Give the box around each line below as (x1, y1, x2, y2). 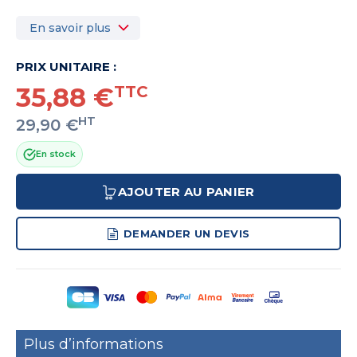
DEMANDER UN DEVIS (124, 227, 250, 241)
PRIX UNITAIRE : (16, 59, 116, 75)
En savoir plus (29, 21, 111, 36)
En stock (36, 148, 76, 160)
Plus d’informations (24, 335, 163, 353)
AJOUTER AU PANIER (118, 184, 255, 200)
